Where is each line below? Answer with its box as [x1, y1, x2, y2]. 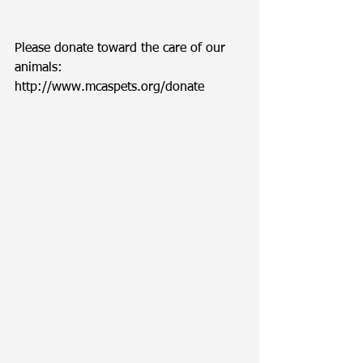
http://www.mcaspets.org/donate [15, 81, 208, 94]
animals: [15, 62, 66, 75]
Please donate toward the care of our [15, 42, 229, 55]
